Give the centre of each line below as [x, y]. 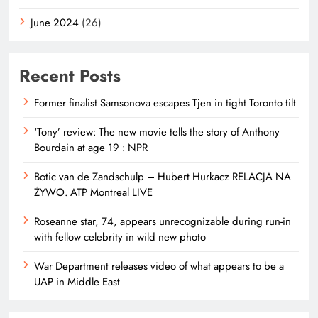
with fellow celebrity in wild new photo [120, 237]
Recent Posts [70, 76]
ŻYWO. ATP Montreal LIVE [93, 193]
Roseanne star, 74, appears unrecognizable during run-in [163, 222]
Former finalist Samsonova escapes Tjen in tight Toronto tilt [165, 103]
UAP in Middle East [77, 282]
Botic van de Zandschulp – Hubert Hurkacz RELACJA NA [163, 177]
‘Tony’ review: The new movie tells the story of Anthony [157, 132]
